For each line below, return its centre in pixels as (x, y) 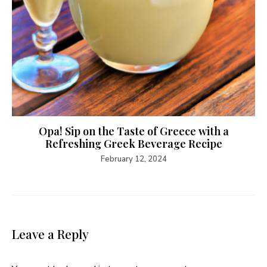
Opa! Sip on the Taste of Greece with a (133, 131)
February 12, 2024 (133, 159)
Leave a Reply (50, 234)
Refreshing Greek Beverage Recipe (133, 144)
